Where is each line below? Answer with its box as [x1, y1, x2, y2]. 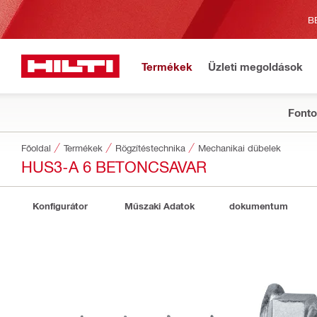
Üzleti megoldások [208, 59, 303, 73]
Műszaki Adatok [124, 200, 195, 212]
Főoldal [21, 142, 51, 153]
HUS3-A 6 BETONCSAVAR [21, 156, 207, 175]
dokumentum [229, 200, 288, 212]
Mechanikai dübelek [198, 142, 281, 153]
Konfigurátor [33, 200, 88, 212]
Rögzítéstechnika [115, 142, 185, 153]
